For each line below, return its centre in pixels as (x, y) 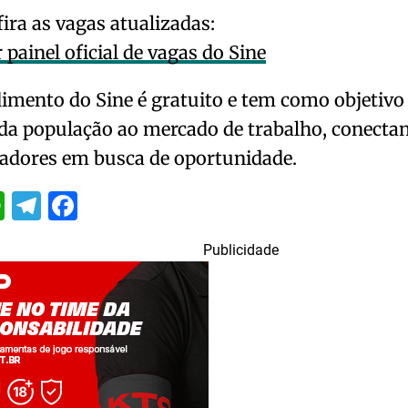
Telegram (101, 206)
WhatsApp (71, 206)
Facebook (140, 206)
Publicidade (240, 250)
